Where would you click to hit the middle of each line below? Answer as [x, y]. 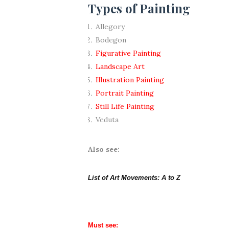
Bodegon [111, 40]
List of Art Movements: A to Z [134, 178]
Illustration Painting [130, 80]
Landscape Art [120, 66]
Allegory [110, 27]
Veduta [107, 120]
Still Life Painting [125, 106]
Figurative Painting [128, 53]
